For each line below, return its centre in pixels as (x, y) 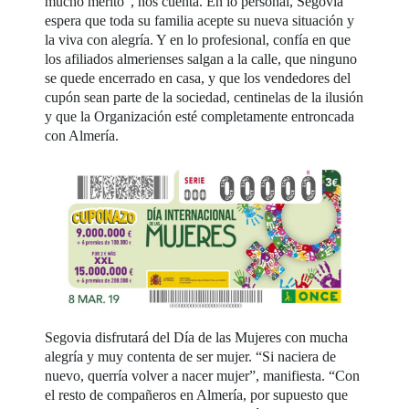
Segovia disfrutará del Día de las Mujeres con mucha (197, 337)
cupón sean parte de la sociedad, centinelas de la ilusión (204, 97)
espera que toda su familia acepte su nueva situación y (200, 20)
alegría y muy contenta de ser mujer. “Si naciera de (191, 356)
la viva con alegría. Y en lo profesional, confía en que (198, 39)
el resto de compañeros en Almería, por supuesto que (197, 394)
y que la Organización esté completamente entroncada (200, 116)
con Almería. (82, 135)
